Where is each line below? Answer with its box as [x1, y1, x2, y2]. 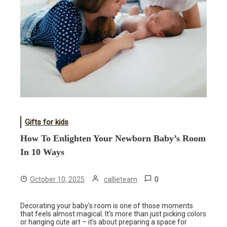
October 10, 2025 [30, 175, 85, 183]
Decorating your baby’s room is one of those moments [20, 201, 193, 210]
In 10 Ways [20, 146, 64, 157]
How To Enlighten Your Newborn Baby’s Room [20, 133, 206, 143]
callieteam [104, 175, 137, 183]
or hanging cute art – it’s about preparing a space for [20, 217, 187, 226]
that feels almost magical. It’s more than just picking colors [20, 209, 206, 218]
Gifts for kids [25, 117, 68, 127]
